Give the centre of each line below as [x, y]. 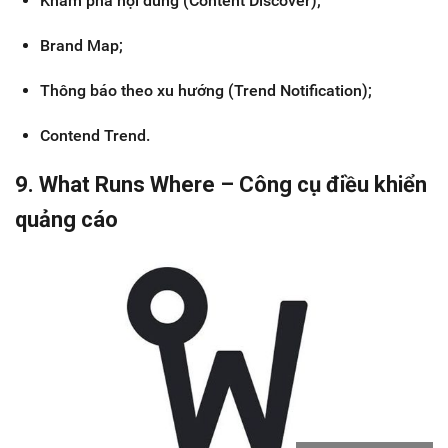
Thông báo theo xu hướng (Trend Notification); [206, 90]
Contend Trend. [95, 135]
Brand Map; [81, 45]
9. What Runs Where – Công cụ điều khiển [221, 184]
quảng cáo [66, 219]
